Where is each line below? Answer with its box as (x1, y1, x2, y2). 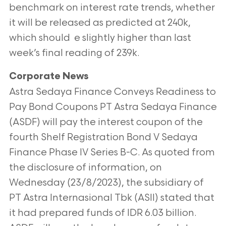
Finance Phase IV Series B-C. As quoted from (9, 147, 215, 158)
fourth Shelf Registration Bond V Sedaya (9, 132, 198, 143)
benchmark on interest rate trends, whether (9, 2, 215, 14)
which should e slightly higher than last (9, 32, 191, 44)
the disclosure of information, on (9, 162, 162, 174)
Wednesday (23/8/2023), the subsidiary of (9, 177, 204, 189)
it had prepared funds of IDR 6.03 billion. (9, 207, 196, 219)
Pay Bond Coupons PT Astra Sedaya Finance (9, 101, 217, 113)
